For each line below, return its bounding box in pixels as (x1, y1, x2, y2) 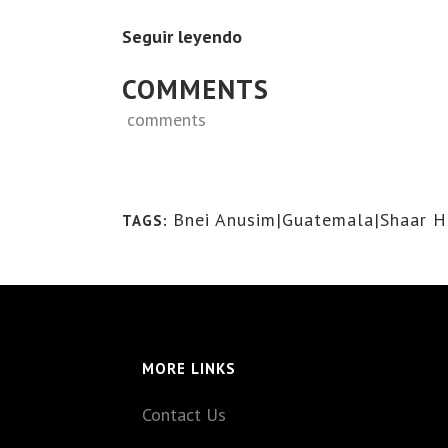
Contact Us (142, 403, 226, 426)
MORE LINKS (142, 359, 236, 378)
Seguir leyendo (122, 25, 242, 48)
